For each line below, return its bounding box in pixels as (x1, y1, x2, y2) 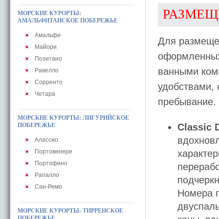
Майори (35, 44, 57, 50)
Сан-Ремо (35, 183, 62, 190)
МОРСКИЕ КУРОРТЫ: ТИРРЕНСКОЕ (18, 207, 123, 214)
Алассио (35, 136, 58, 143)
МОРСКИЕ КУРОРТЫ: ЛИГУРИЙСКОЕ (18, 114, 129, 121)
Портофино (35, 160, 67, 167)
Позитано (35, 55, 62, 62)
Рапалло (35, 172, 59, 178)
